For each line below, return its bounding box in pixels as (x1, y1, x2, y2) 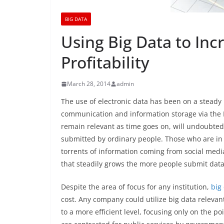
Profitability (61, 51, 149, 73)
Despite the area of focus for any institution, (61, 182, 211, 191)
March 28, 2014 (67, 79, 110, 88)
